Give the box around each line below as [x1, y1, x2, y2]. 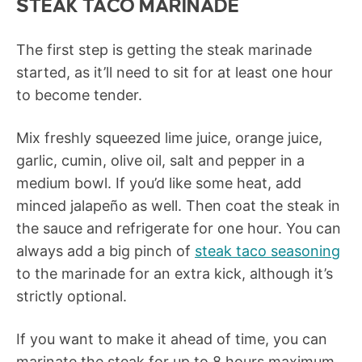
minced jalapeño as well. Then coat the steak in [16, 197, 340, 215]
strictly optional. [16, 288, 127, 305]
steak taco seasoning [195, 242, 340, 260]
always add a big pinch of [16, 242, 195, 260]
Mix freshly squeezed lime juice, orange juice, [16, 129, 322, 147]
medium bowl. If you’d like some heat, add [16, 175, 301, 192]
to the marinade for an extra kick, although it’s [16, 265, 333, 283]
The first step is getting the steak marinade [16, 41, 312, 59]
